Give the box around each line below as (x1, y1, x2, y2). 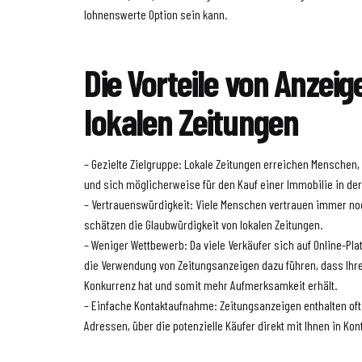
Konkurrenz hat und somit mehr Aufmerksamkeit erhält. (84, 276, 338, 293)
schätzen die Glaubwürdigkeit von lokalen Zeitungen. (84, 216, 323, 232)
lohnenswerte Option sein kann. (84, 6, 228, 22)
